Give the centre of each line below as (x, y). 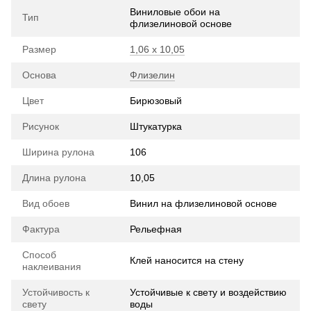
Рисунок (41, 126)
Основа (39, 75)
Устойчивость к (56, 292)
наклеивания (52, 267)
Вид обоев (46, 203)
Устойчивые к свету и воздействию (208, 292)
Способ (39, 255)
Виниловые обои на (175, 12)
